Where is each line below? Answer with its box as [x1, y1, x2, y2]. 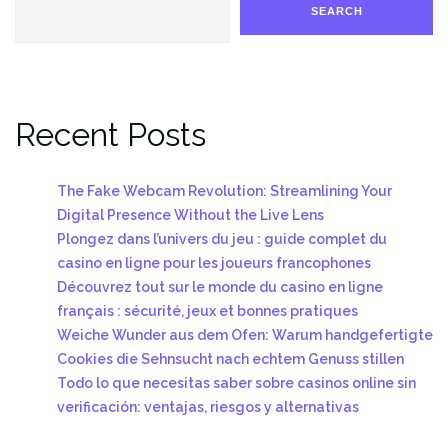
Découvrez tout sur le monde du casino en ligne [57, 278, 383, 295]
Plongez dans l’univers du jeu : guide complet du [57, 230, 387, 247]
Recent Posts [15, 115, 206, 153]
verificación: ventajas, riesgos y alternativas [57, 398, 359, 415]
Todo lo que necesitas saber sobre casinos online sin [57, 374, 416, 391]
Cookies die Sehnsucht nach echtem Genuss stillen [57, 350, 404, 367]
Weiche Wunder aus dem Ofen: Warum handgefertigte [57, 326, 433, 343]
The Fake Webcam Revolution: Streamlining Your [57, 182, 392, 199]
